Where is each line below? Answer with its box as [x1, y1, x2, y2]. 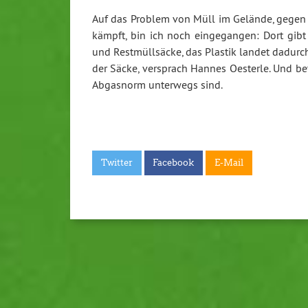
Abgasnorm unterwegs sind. [92, 78, 223, 92]
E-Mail [214, 157, 243, 168]
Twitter [100, 157, 133, 168]
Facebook [153, 157, 195, 168]
